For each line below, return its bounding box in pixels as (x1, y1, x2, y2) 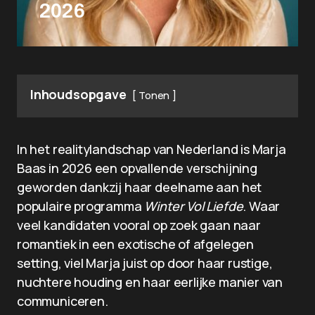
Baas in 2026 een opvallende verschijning (17, 160, 257, 176)
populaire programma (17, 198, 145, 214)
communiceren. (17, 292, 108, 309)
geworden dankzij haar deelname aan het (17, 179, 262, 195)
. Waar (243, 198, 281, 214)
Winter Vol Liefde (144, 198, 243, 214)
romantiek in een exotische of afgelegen (17, 236, 254, 252)
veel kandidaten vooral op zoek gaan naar (17, 217, 261, 233)
